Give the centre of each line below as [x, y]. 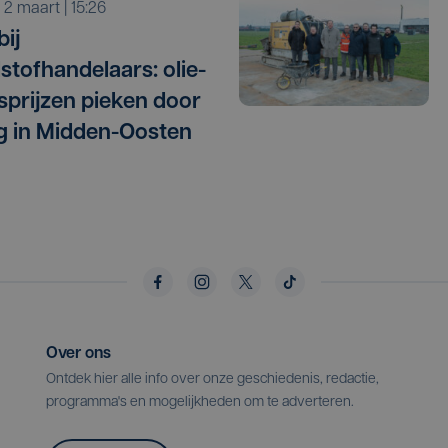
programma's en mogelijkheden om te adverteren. [200, 403]
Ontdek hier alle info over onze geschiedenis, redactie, [212, 380]
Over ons [78, 354]
